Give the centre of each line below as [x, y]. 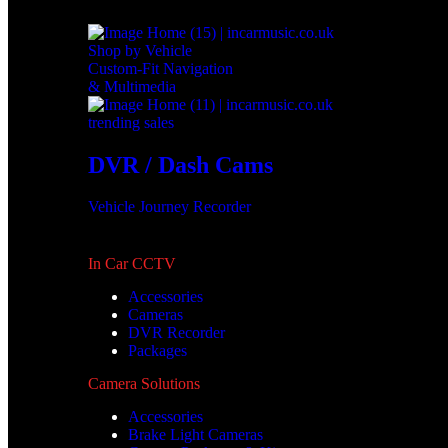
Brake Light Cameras [195, 435]
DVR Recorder [176, 333]
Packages [157, 351]
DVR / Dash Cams [180, 164]
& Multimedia [132, 86]
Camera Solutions [144, 384]
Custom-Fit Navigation [160, 68]
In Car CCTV [132, 264]
